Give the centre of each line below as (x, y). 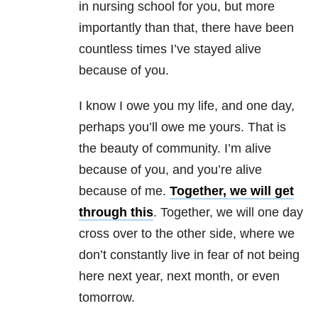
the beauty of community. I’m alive (175, 149)
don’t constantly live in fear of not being (189, 255)
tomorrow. (107, 298)
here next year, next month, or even (179, 276)
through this (116, 213)
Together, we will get (232, 191)
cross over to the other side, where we (187, 234)
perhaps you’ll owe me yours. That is (182, 127)
